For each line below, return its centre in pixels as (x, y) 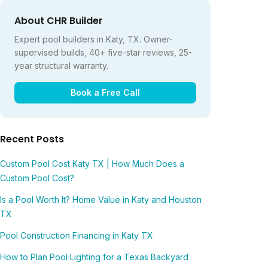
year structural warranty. (61, 66)
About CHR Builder (59, 21)
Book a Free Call (105, 92)
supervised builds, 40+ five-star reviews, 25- (103, 52)
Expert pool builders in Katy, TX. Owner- (94, 39)
